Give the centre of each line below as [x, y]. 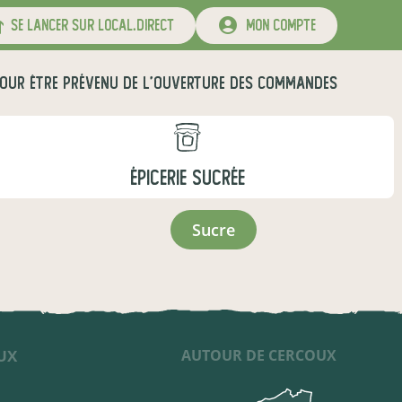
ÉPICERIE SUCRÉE [187, 178]
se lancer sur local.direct [89, 25]
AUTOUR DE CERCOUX [258, 355]
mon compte [277, 25]
